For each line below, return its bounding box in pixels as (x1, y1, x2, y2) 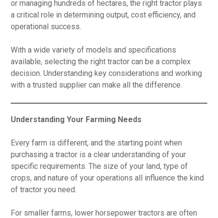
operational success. (11, 22, 82, 31)
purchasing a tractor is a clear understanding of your (11, 150, 186, 159)
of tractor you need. (11, 185, 77, 194)
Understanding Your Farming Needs (11, 115, 142, 124)
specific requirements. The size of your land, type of (11, 162, 188, 171)
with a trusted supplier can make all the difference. (11, 80, 182, 90)
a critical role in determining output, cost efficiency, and (11, 10, 196, 19)
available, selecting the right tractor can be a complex (11, 57, 191, 66)
